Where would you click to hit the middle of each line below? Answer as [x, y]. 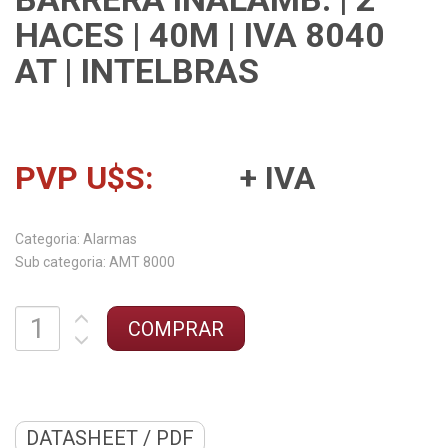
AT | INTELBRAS [137, 71]
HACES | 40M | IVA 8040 [200, 35]
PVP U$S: [84, 178]
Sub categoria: [60, 262]
